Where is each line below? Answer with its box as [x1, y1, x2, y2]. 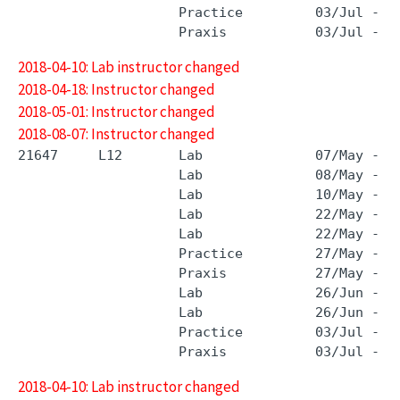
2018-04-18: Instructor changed [18, 79, 215, 99]
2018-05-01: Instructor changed [18, 102, 215, 121]
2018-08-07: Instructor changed [18, 124, 215, 144]
